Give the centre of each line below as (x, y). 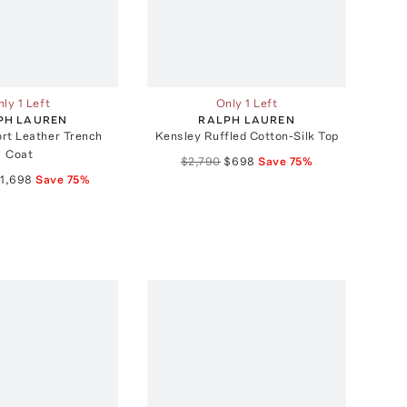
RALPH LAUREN (247, 119)
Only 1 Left (247, 103)
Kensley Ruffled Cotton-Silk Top (247, 135)
